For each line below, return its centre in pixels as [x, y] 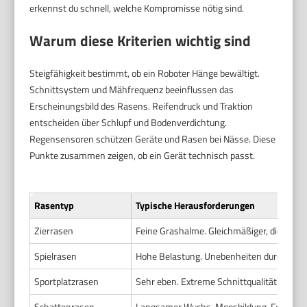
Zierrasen [54, 231]
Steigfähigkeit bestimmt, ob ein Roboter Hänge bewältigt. [145, 73]
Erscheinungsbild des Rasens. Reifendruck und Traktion [142, 106]
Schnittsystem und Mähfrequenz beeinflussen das [132, 90]
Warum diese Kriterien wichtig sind [140, 41]
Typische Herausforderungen [196, 206]
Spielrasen [56, 256]
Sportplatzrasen [67, 282]
